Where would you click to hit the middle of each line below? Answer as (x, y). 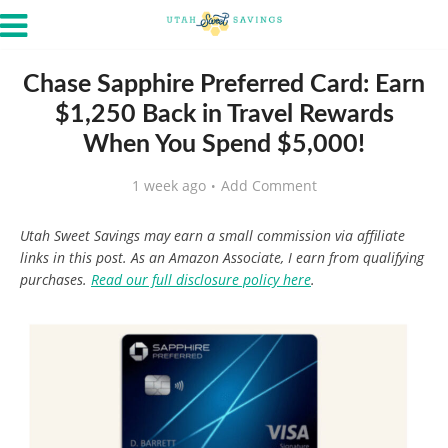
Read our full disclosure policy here (201, 279)
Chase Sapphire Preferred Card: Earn (224, 84)
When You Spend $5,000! (224, 144)
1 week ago (168, 185)
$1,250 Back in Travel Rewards (224, 114)
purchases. (55, 279)
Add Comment (268, 185)
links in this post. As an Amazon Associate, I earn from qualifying (222, 257)
